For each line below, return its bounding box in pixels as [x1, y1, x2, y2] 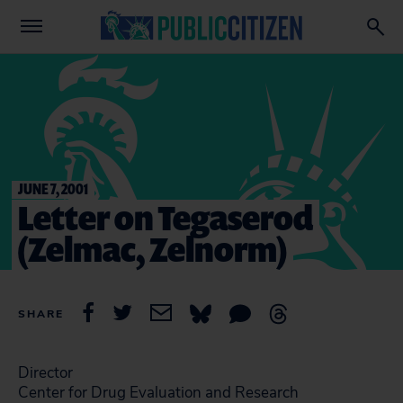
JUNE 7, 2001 [18, 178, 88, 199]
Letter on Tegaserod [18, 194, 313, 240]
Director [18, 363, 73, 383]
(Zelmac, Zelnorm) [18, 226, 287, 272]
